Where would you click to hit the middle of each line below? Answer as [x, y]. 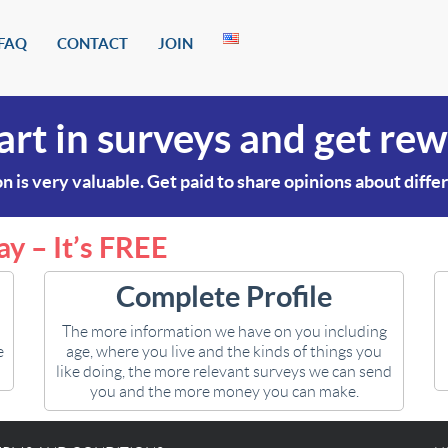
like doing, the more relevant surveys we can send [224, 371]
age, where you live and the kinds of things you [224, 351]
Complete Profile [224, 296]
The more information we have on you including [224, 331]
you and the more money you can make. [224, 391]
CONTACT [92, 43]
